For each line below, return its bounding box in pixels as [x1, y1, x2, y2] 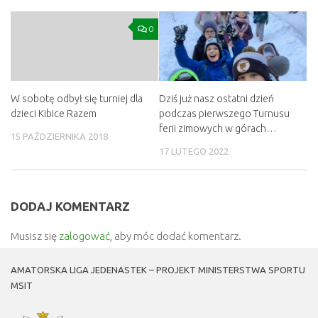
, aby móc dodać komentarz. [110, 229, 241, 242]
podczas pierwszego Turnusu [159, 107, 290, 119]
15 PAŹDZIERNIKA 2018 [11, 131, 108, 141]
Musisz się [11, 229, 59, 242]
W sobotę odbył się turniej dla [11, 92, 143, 104]
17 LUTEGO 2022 [159, 146, 229, 156]
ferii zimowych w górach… [159, 122, 277, 134]
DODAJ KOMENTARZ [11, 199, 130, 213]
